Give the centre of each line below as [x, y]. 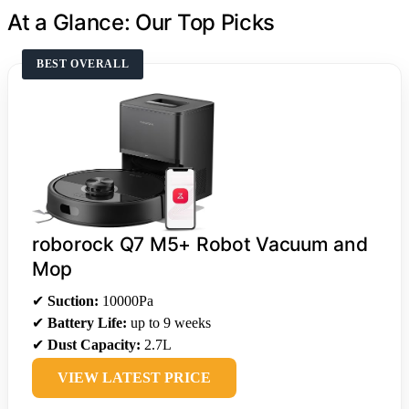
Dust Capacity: [94, 345]
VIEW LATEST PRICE [134, 378]
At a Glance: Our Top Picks [142, 23]
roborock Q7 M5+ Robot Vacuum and [200, 245]
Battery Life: [87, 323]
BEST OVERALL [83, 64]
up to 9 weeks [169, 323]
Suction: [73, 301]
